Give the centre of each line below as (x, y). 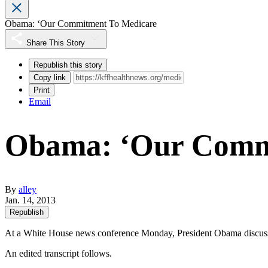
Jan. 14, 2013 (30, 200)
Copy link (50, 78)
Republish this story (68, 65)
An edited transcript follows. (58, 254)
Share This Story (56, 43)
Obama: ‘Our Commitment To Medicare (81, 24)
